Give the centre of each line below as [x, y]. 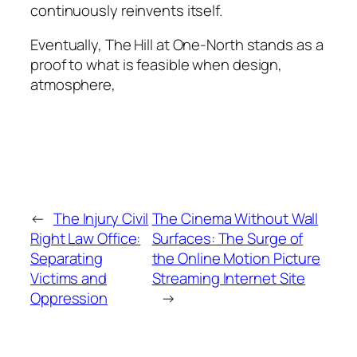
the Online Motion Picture [236, 259]
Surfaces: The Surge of [228, 239]
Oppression [69, 298]
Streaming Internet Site [229, 279]
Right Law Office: [86, 239]
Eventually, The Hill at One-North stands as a [177, 45]
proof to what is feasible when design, [157, 65]
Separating [67, 259]
